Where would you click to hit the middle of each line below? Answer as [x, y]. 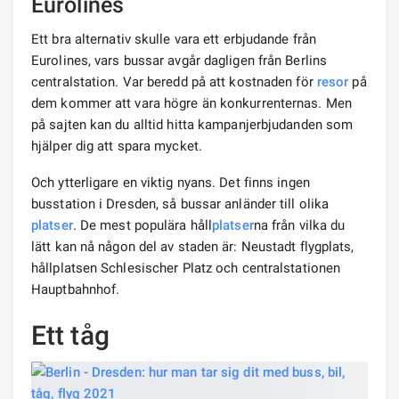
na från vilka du [299, 225]
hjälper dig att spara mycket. [117, 146]
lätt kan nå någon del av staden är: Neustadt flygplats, [193, 246]
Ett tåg [70, 335]
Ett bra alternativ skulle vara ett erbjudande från [174, 39]
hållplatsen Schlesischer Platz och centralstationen [186, 268]
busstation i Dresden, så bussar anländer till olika [180, 204]
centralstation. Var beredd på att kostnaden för [174, 81]
